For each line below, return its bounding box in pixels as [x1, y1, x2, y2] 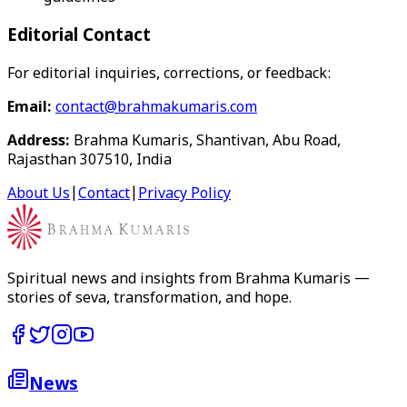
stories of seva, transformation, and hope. [7, 289, 292, 309]
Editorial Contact [7, 25, 151, 48]
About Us [7, 184, 70, 204]
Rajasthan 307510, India [7, 151, 172, 171]
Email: [7, 98, 52, 118]
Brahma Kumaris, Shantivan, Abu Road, [74, 132, 341, 152]
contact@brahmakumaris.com [55, 98, 257, 118]
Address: [7, 132, 70, 152]
